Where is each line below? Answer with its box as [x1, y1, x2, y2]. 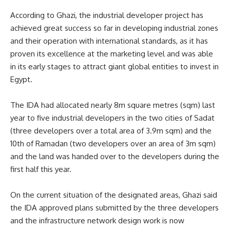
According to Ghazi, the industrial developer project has [10, 10, 203, 21]
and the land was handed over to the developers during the [10, 151, 219, 162]
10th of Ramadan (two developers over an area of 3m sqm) [10, 139, 216, 149]
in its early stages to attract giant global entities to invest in [10, 62, 219, 72]
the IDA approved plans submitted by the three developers [10, 203, 219, 213]
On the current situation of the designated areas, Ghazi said [10, 190, 217, 200]
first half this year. [10, 164, 71, 175]
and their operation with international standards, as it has [10, 36, 208, 46]
